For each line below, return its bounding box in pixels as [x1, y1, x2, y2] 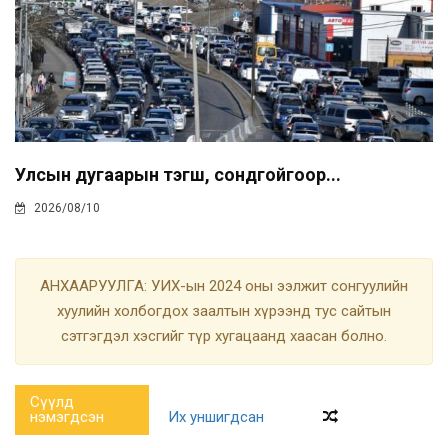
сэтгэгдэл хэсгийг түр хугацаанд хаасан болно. [61, 327, 387, 346]
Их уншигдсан [167, 408, 264, 427]
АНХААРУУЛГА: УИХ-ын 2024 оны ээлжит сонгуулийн [40, 277, 408, 296]
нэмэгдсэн [30, 408, 104, 427]
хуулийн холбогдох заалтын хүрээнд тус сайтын [57, 302, 391, 321]
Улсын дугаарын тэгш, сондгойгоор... [15, 164, 341, 186]
